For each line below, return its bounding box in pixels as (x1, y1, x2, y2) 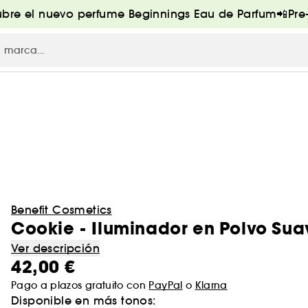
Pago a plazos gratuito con (11, 279, 149, 291)
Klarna (195, 279, 228, 291)
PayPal (148, 279, 183, 291)
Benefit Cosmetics (11, 203, 112, 217)
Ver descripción (11, 241, 100, 255)
